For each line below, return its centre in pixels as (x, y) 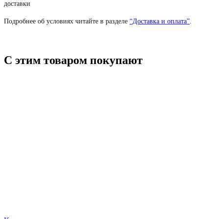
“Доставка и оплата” (160, 21)
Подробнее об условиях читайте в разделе (67, 21)
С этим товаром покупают (73, 60)
